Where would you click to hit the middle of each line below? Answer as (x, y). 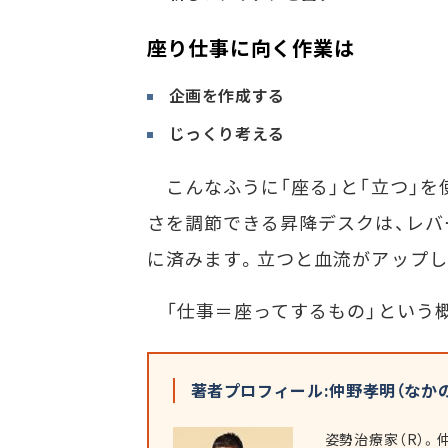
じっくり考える (226, 133)
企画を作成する (226, 95)
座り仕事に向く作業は (250, 48)
